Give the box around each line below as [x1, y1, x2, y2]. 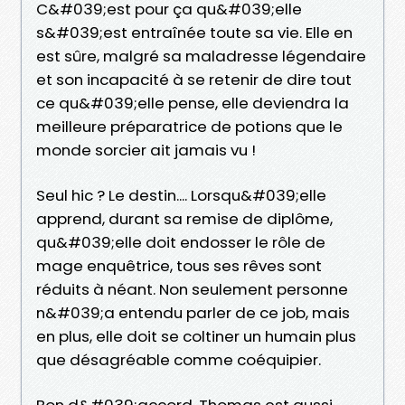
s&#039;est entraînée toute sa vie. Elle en [36, 21, 353, 43]
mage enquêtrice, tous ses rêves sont [36, 254, 322, 277]
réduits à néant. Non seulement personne [36, 278, 348, 300]
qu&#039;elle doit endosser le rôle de [36, 231, 325, 253]
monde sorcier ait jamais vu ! [36, 138, 256, 161]
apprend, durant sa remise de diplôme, [36, 207, 333, 230]
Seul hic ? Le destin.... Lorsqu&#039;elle [36, 184, 326, 206]
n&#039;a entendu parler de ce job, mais [36, 301, 350, 324]
